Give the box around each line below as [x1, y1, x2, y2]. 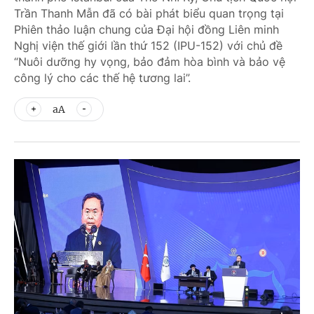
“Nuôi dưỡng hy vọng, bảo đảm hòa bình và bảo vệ [14, 55, 285, 69]
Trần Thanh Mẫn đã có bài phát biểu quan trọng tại [14, 6, 284, 20]
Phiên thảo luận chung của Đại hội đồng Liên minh [14, 22, 279, 36]
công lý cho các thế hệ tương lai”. [14, 71, 191, 85]
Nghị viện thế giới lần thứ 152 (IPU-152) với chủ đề [14, 39, 282, 53]
